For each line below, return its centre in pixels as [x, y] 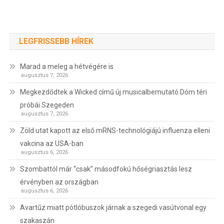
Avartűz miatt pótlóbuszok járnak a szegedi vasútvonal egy [113, 208]
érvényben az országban [59, 182]
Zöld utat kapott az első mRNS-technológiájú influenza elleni [115, 131]
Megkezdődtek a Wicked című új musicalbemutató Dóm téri [113, 92]
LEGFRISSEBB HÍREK [56, 41]
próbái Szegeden [47, 105]
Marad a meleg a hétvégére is [66, 67]
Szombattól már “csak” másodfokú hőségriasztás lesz [106, 169]
